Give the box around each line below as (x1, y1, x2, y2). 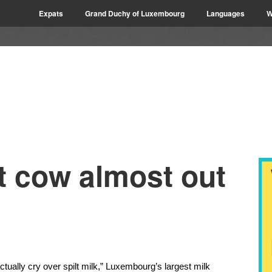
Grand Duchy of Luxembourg (85, 8, 185, 19)
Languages (206, 8, 245, 19)
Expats (39, 8, 63, 19)
